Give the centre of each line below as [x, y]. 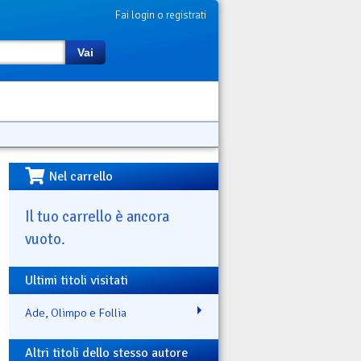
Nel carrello [81, 176]
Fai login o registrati [161, 15]
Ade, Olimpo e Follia [76, 312]
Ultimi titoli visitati [77, 280]
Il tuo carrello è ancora [97, 216]
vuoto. [45, 239]
